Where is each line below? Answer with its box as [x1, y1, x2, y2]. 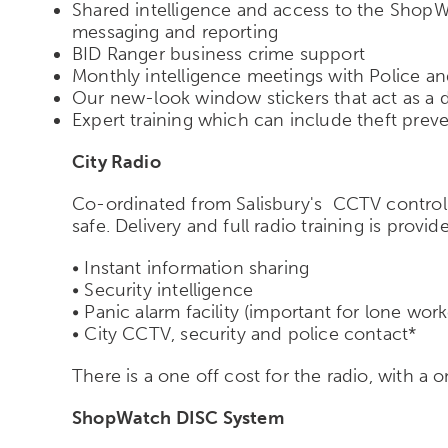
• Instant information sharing [72, 256, 310, 279]
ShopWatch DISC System [72, 406, 284, 429]
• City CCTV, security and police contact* [72, 322, 417, 345]
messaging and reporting [72, 20, 279, 43]
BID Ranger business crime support [72, 42, 371, 65]
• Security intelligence [72, 278, 254, 301]
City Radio [72, 150, 161, 173]
